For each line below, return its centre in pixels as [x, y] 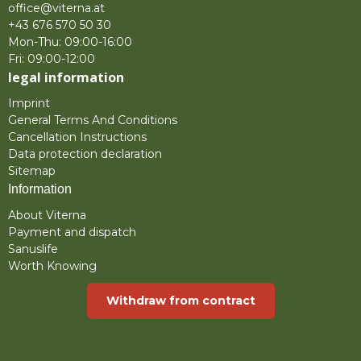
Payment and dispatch [72, 232]
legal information [66, 77]
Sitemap [32, 170]
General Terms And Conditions [93, 120]
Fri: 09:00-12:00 [52, 58]
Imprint [29, 103]
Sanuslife [33, 249]
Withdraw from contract [180, 300]
